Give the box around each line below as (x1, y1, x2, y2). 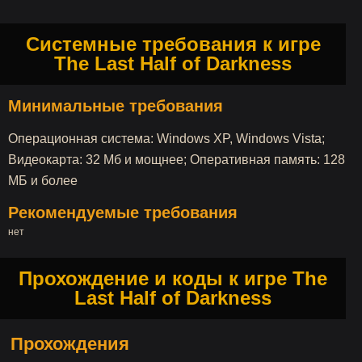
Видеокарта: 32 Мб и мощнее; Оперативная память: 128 (8, 153, 345, 166)
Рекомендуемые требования (8, 204, 238, 221)
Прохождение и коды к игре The (19, 267, 327, 289)
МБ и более (8, 174, 78, 187)
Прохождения (11, 334, 129, 354)
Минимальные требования (8, 97, 223, 115)
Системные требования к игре (25, 33, 321, 55)
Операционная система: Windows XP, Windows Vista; (8, 132, 325, 145)
